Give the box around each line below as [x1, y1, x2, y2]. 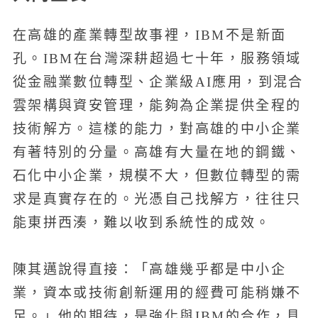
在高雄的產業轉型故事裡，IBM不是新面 [12, 27, 287, 43]
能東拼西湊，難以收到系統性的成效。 [12, 214, 271, 230]
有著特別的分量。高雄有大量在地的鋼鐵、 [12, 144, 302, 160]
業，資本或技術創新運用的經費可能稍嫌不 [12, 285, 302, 301]
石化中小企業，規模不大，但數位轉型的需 [12, 168, 302, 183]
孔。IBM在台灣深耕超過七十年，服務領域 [12, 50, 302, 66]
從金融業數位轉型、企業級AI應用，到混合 [12, 74, 304, 89]
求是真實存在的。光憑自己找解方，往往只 [12, 191, 302, 207]
